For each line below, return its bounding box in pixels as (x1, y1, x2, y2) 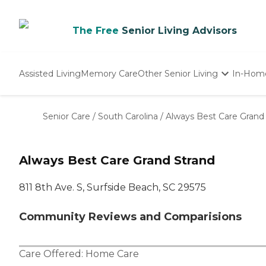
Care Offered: (19, 248, 85, 260)
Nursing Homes (138, 109, 204, 119)
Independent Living (138, 96, 220, 107)
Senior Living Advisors (122, 25, 237, 36)
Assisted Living (19, 68, 81, 79)
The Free (72, 25, 119, 36)
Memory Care (81, 68, 138, 79)
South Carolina (98, 111, 158, 122)
